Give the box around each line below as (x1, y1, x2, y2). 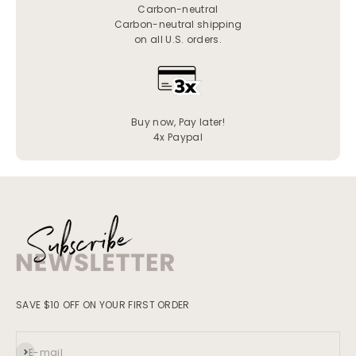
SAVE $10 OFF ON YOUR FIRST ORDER (16, 298, 190, 312)
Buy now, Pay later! (131, 115, 225, 130)
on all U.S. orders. (134, 33, 222, 47)
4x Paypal (153, 130, 203, 145)
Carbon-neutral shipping (114, 17, 242, 32)
